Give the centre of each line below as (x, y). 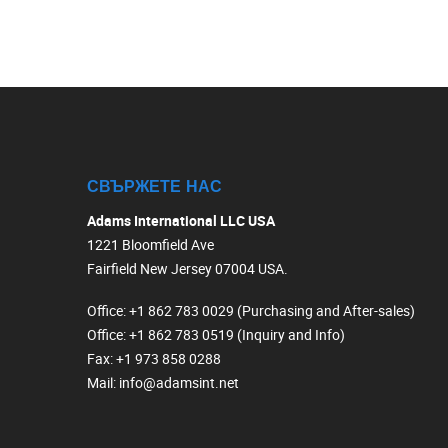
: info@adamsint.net (176, 382)
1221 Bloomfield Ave (150, 244)
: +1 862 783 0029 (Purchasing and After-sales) (269, 310)
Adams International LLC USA (181, 220)
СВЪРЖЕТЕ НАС (154, 187)
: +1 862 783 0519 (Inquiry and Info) (234, 334)
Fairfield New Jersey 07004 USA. (187, 268)
